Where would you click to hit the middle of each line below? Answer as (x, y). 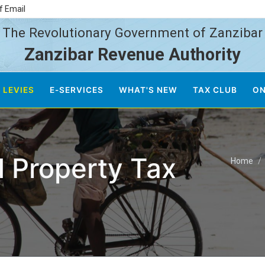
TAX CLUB (215, 90)
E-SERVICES (77, 90)
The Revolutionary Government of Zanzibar (132, 33)
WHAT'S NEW (148, 90)
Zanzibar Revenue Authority (132, 54)
